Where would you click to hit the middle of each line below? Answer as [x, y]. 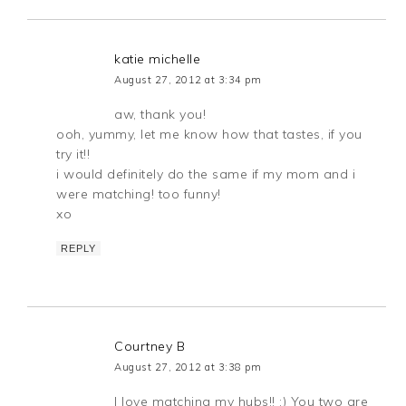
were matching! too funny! [139, 193]
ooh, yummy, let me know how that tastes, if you [209, 134]
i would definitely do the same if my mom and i [206, 174]
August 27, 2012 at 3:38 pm [188, 367]
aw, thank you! [160, 114]
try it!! [73, 154]
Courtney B [150, 346]
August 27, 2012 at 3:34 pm [188, 79]
